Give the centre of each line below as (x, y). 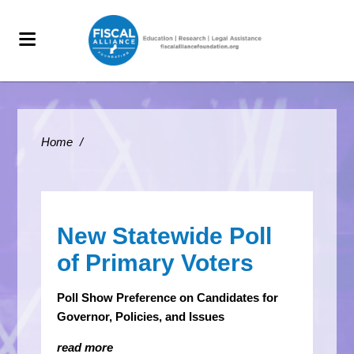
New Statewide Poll (165, 236)
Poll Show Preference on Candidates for (168, 298)
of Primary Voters (156, 263)
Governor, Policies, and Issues (141, 316)
